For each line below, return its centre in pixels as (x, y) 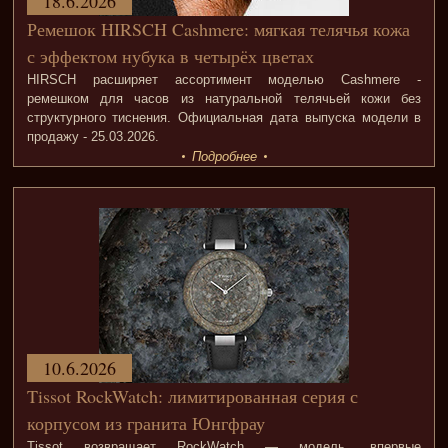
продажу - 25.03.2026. (92, 137)
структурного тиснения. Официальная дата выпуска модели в (224, 118)
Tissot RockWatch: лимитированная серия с (192, 396)
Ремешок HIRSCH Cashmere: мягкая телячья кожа (218, 29)
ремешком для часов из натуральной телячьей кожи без (224, 99)
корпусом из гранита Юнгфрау (145, 423)
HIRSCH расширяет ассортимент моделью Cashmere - (224, 80)
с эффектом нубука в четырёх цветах (170, 56)
